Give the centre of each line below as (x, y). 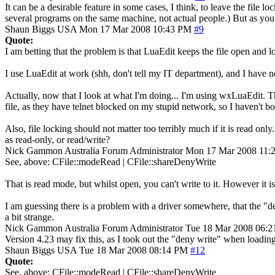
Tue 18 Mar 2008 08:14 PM (134, 250)
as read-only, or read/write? (57, 139)
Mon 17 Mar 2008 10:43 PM (135, 29)
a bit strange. (29, 217)
